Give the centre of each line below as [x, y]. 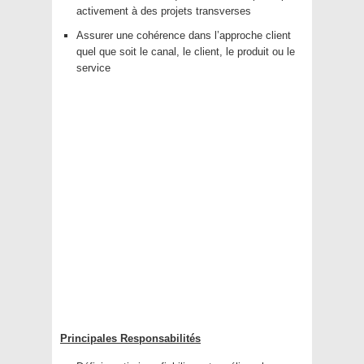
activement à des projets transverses [164, 11]
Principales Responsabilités [130, 339]
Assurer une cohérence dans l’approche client [184, 36]
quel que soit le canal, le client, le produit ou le [186, 52]
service [93, 68]
